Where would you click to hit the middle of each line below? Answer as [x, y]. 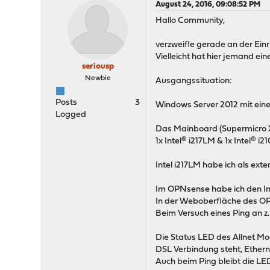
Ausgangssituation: [194, 81]
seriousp [98, 67]
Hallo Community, [190, 21]
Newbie [98, 78]
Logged [71, 115]
